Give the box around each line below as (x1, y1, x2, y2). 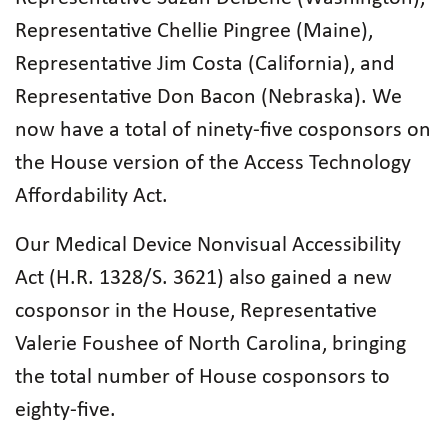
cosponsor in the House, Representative (15, 300, 377, 323)
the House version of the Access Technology (15, 152, 411, 175)
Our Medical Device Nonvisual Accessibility (15, 234, 401, 257)
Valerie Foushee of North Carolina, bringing (15, 333, 406, 356)
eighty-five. (15, 399, 116, 422)
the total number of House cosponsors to (15, 366, 390, 389)
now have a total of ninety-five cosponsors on (15, 119, 431, 142)
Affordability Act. (15, 185, 168, 208)
